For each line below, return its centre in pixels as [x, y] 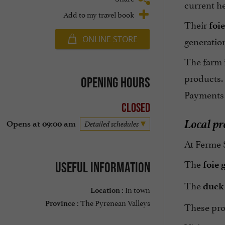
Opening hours [115, 82]
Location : [107, 190]
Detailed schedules [111, 124]
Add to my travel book [98, 14]
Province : [62, 203]
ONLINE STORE [110, 39]
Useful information [102, 167]
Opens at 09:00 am [41, 124]
